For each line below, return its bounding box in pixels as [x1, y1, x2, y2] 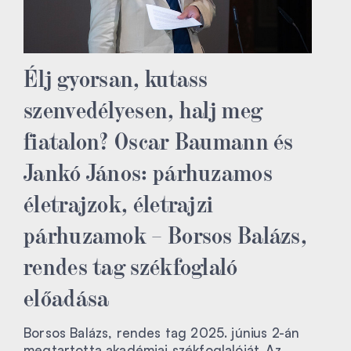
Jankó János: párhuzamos [24, 156, 273, 185]
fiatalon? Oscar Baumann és [24, 125, 294, 154]
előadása [24, 281, 110, 310]
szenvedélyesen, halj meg [24, 93, 263, 122]
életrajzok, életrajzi [24, 187, 214, 216]
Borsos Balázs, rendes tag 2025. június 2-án [24, 324, 300, 341]
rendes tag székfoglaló [24, 250, 238, 279]
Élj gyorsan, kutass [24, 62, 208, 91]
